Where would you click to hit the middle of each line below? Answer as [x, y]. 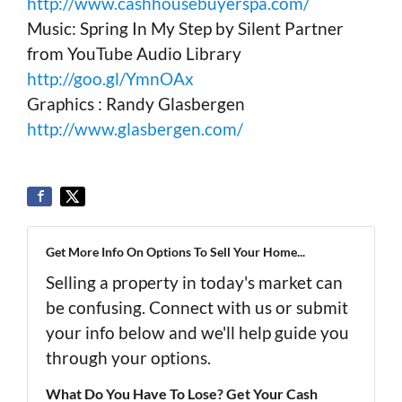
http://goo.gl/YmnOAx [110, 79]
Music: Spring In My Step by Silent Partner [185, 29]
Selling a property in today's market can [194, 283]
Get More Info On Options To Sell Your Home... [175, 252]
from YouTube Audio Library [134, 54]
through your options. [128, 358]
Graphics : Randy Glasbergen [136, 104]
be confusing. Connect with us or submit [197, 308]
